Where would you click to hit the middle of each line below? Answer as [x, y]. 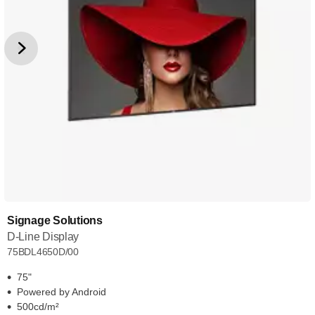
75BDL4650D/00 [43, 252]
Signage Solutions [55, 220]
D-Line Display [43, 237]
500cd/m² [38, 307]
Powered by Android [62, 292]
